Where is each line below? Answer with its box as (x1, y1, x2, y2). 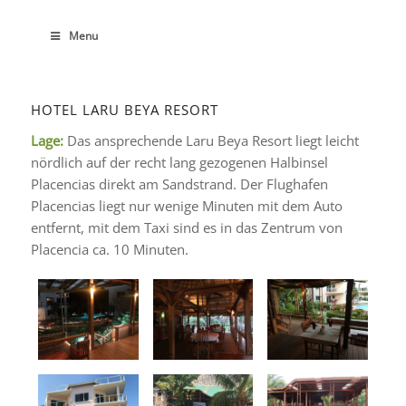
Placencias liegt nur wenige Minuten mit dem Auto (30, 197, 343, 215)
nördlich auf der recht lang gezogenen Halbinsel (30, 153, 328, 171)
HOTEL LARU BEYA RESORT (30, 101, 218, 119)
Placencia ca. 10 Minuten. (30, 240, 188, 258)
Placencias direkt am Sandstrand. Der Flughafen (30, 175, 328, 193)
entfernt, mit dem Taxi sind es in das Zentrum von (30, 218, 343, 237)
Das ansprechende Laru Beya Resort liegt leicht (63, 131, 359, 150)
